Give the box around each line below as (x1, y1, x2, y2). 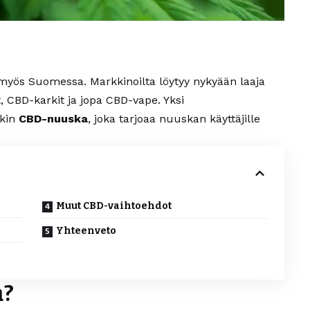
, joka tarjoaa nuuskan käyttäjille (88, 112, 260, 126)
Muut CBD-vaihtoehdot (56, 200, 172, 212)
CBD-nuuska (19, 112, 88, 126)
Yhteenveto (56, 225, 117, 237)
